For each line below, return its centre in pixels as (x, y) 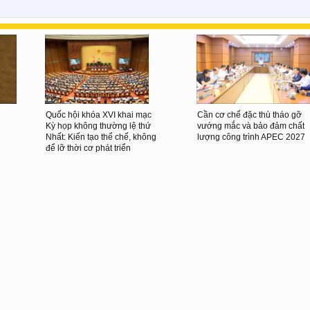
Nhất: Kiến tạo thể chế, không (101, 137)
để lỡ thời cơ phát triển (88, 148)
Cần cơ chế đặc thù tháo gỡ (249, 115)
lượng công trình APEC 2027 (251, 137)
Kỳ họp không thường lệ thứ (98, 126)
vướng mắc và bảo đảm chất (251, 126)
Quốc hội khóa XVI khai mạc (99, 115)
